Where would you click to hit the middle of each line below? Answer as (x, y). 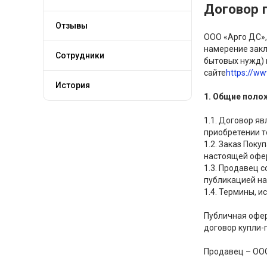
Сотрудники (80, 55)
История (73, 85)
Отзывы (72, 26)
